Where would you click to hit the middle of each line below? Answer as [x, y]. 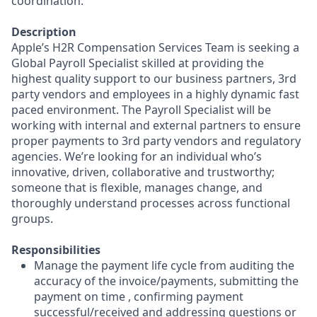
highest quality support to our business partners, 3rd [154, 79]
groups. [32, 219]
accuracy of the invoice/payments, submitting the [166, 281]
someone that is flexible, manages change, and [137, 188]
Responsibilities [56, 250]
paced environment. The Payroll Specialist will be [141, 110]
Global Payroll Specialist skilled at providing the [138, 63]
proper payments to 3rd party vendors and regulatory [156, 141]
